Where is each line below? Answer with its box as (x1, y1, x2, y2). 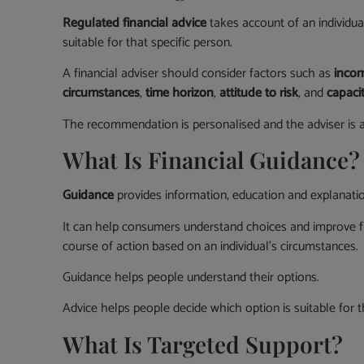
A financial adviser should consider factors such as (63, 63, 335, 85)
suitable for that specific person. (63, 32, 233, 54)
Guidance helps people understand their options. (63, 266, 320, 289)
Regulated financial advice (63, 12, 207, 35)
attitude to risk (219, 82, 299, 105)
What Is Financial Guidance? (63, 145, 361, 175)
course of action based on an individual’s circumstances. (63, 235, 359, 258)
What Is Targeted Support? (63, 328, 344, 359)
